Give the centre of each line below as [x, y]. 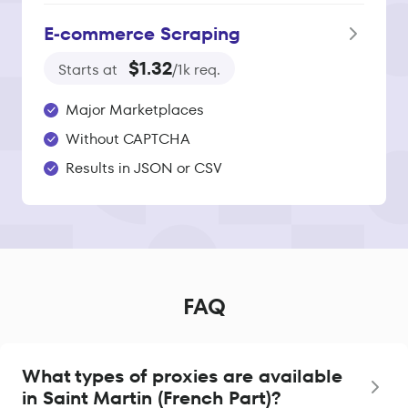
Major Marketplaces [135, 110]
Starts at [90, 70]
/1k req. [196, 70]
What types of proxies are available [182, 377]
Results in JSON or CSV [144, 168]
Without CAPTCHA [128, 139]
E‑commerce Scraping [142, 34]
